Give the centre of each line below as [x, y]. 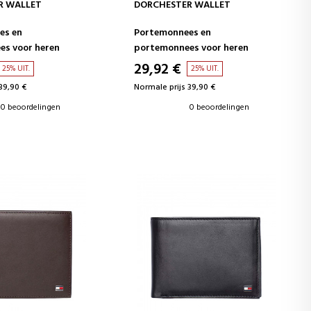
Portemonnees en [173, 33]
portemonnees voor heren [192, 48]
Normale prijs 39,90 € [175, 87]
